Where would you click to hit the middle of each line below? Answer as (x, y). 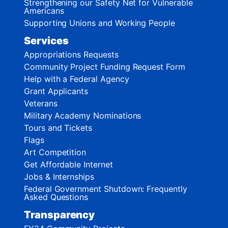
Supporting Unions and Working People (99, 23)
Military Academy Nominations (83, 116)
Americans (44, 11)
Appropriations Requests (71, 55)
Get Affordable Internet (68, 165)
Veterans (41, 104)
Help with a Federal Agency (77, 79)
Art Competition (55, 152)
